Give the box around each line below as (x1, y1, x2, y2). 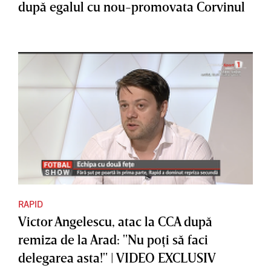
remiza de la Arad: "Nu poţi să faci (18, 231, 208, 248)
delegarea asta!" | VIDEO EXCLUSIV (18, 249, 216, 266)
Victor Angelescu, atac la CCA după (18, 213, 212, 230)
